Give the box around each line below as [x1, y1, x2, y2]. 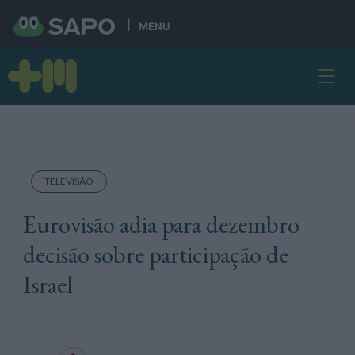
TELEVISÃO [44, 175, 94, 187]
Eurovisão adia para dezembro [22, 208, 300, 241]
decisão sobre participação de [22, 239, 288, 271]
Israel [22, 269, 73, 301]
